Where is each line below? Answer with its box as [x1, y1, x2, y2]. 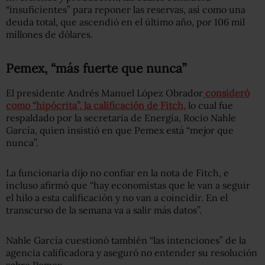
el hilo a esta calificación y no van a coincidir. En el [6, 192, 228, 203]
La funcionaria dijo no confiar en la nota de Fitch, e [6, 167, 229, 179]
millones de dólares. [6, 28, 93, 40]
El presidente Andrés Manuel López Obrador [6, 87, 203, 99]
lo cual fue [186, 99, 233, 111]
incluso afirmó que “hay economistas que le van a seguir [6, 179, 250, 191]
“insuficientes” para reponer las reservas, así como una [6, 4, 245, 15]
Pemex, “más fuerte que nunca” [6, 60, 186, 76]
